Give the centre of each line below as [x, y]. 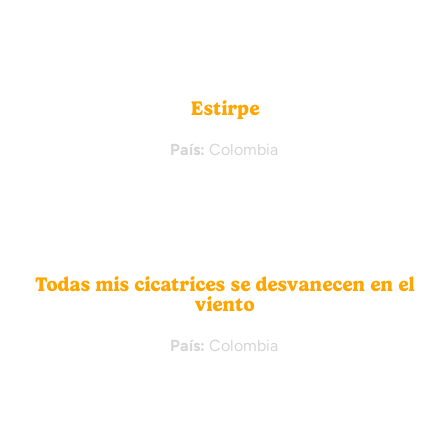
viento [224, 304]
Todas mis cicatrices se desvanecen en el [224, 284]
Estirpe [224, 108]
